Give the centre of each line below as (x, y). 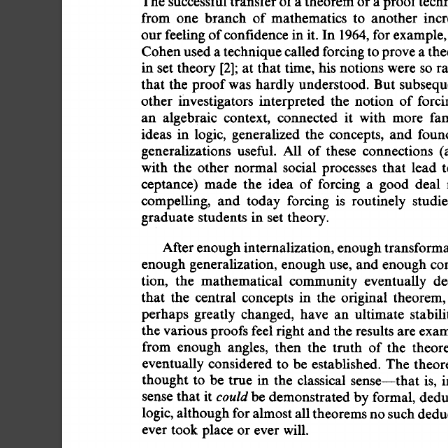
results (377, 330)
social (301, 167)
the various (176, 330)
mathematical (243, 280)
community (325, 280)
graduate (170, 217)
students (226, 217)
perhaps (165, 313)
